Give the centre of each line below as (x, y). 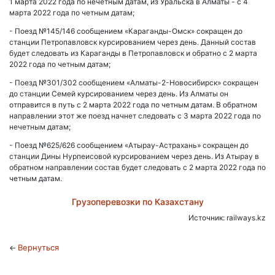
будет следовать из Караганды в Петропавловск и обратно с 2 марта (133, 53)
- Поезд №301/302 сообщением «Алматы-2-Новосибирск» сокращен (134, 83)
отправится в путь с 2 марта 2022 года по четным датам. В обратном (133, 105)
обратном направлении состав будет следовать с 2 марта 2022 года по (137, 167)
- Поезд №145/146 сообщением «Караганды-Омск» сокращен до (126, 31)
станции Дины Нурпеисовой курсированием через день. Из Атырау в (134, 156)
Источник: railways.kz (227, 218)
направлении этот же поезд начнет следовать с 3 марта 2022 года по (135, 116)
